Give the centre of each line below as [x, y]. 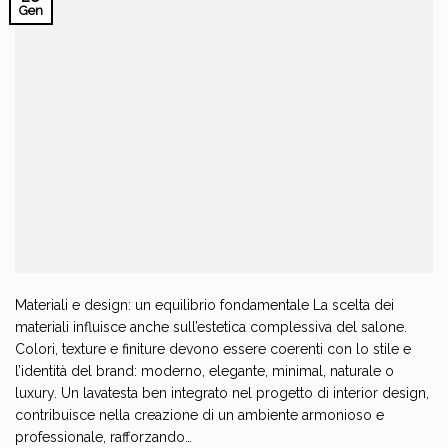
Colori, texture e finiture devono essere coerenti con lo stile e [213, 348]
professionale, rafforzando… [103, 436]
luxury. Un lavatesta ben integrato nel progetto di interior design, [222, 392]
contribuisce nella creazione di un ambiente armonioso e [199, 414]
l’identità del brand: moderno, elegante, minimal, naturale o [204, 370]
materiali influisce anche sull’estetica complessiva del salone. [211, 326]
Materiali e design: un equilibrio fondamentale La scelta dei [204, 304]
